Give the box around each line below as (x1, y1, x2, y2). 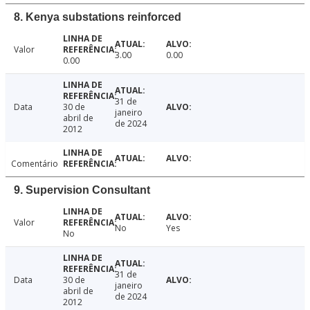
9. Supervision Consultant (14, 184, 150, 197)
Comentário (11, 158, 58, 170)
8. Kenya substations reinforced (14, 11, 181, 24)
